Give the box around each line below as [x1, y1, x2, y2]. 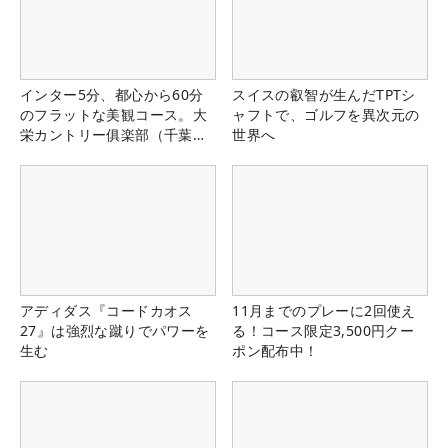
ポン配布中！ [232, 340, 319, 360]
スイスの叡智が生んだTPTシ [232, 84, 416, 104]
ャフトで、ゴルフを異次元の [232, 104, 420, 124]
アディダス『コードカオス [20, 300, 193, 320]
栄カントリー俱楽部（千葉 [20, 124, 193, 144]
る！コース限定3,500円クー [232, 320, 415, 340]
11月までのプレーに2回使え [232, 300, 416, 320]
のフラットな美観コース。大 [20, 104, 208, 124]
